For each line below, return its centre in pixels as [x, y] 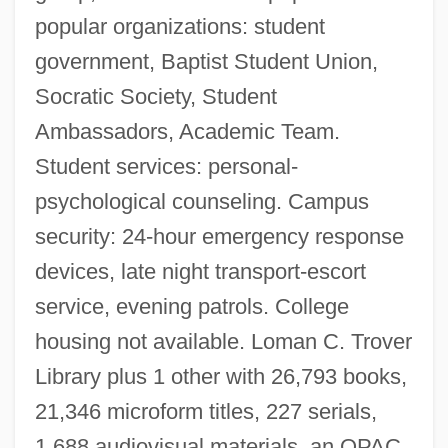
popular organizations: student [179, 26]
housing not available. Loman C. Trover [223, 341]
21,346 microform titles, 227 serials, [205, 411]
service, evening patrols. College [191, 306]
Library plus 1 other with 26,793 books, [220, 376]
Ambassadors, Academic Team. [187, 131]
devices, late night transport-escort [200, 271]
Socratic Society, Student [155, 96]
